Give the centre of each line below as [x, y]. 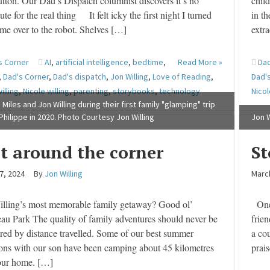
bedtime [148, 62]
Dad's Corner [26, 77]
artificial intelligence [92, 62]
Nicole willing [46, 91]
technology [180, 91]
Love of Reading [182, 77]
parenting [91, 91]
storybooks [134, 91]
